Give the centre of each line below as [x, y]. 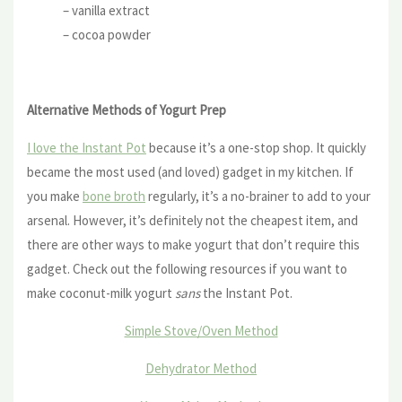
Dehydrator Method [201, 368]
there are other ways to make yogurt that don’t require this [193, 244]
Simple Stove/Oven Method [201, 330]
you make [55, 196]
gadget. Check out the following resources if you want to [187, 268]
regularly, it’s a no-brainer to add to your [258, 196]
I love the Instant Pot [87, 147]
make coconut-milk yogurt [101, 293]
